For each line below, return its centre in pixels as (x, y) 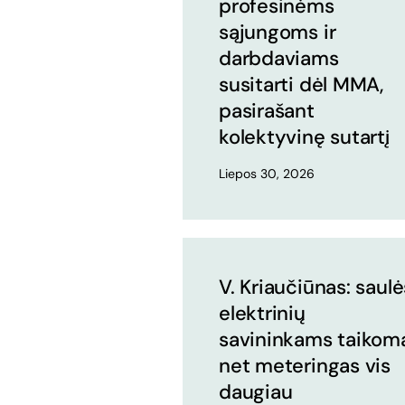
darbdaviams (279, 58)
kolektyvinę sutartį (304, 137)
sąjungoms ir (278, 32)
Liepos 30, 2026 (267, 173)
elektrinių (262, 313)
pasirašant (267, 110)
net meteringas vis (305, 365)
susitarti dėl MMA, (301, 84)
